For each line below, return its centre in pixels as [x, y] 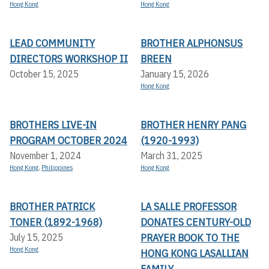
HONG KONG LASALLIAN [195, 253]
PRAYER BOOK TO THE [190, 238]
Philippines [57, 168]
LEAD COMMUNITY [52, 43]
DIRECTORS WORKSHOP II [69, 59]
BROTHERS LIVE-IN [53, 125]
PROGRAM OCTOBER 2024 [68, 141]
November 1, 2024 [45, 156]
